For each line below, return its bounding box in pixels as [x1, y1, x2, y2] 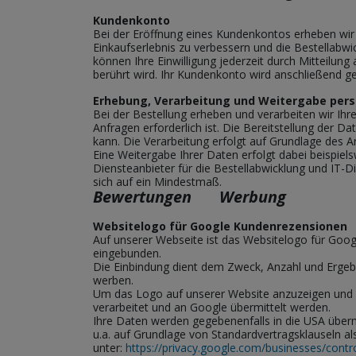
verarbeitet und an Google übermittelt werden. [93, 300, 331, 315]
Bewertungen [93, 186, 215, 207]
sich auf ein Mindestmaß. [93, 174, 222, 189]
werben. [93, 273, 133, 288]
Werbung [215, 186, 310, 207]
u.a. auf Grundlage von [93, 327, 211, 342]
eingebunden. [93, 246, 161, 261]
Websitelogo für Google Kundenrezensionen [93, 219, 347, 234]
